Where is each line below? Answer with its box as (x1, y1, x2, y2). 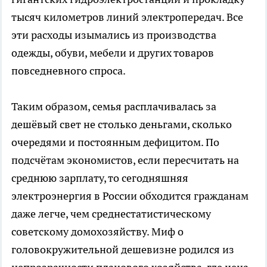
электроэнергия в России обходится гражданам (11, 188, 249, 203)
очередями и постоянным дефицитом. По (11, 135, 219, 149)
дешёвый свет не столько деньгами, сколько (11, 117, 232, 131)
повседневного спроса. (11, 63, 126, 77)
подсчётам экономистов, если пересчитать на (11, 153, 239, 167)
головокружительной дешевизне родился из (11, 242, 234, 256)
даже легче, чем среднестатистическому (11, 206, 211, 221)
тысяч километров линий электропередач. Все (11, 10, 243, 24)
